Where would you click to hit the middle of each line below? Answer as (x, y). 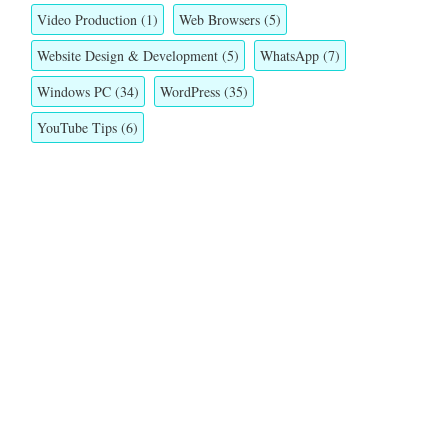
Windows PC (74, 91)
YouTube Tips (77, 127)
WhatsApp (289, 55)
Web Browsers (219, 19)
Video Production (87, 19)
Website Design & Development (127, 55)
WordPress (190, 91)
